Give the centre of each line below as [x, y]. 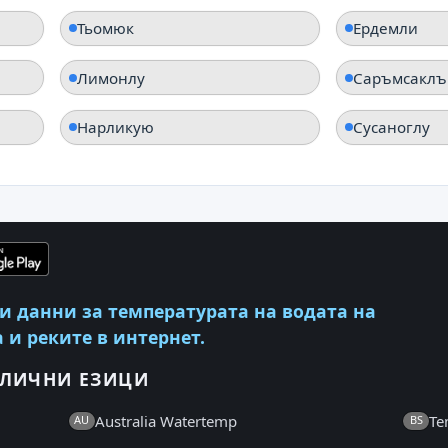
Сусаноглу [391, 127]
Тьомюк [106, 28]
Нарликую [116, 127]
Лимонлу [111, 77]
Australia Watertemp [165, 421]
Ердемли [385, 28]
